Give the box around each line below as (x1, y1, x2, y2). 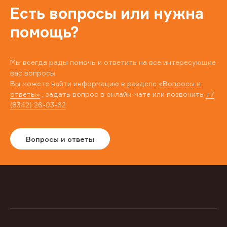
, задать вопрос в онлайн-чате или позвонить (40, 90, 206, 99)
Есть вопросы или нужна (10, 4, 204, 23)
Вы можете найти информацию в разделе (10, 79, 159, 88)
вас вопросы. (10, 68, 57, 78)
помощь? (10, 23, 79, 42)
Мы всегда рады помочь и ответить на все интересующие (10, 58, 216, 67)
